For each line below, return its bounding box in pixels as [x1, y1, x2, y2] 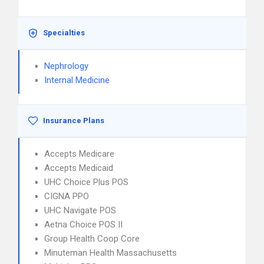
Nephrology [44, 61, 88, 71]
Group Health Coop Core [44, 233, 140, 244]
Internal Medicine [44, 75, 110, 85]
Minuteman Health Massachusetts [44, 247, 177, 258]
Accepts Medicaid [44, 163, 113, 173]
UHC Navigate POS [44, 205, 116, 216]
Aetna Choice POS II [44, 219, 123, 230]
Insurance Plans [43, 116, 104, 125]
